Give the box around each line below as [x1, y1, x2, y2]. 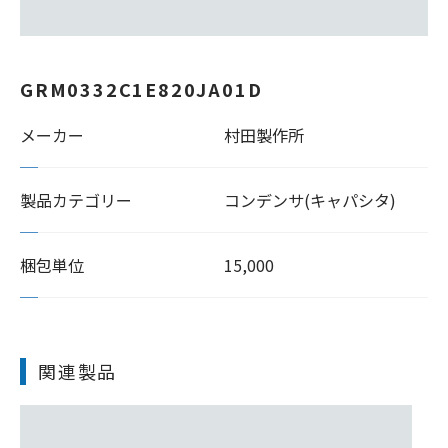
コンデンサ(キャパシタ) [224, 188, 396, 212]
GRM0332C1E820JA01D [20, 76, 263, 102]
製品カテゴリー [20, 188, 132, 212]
